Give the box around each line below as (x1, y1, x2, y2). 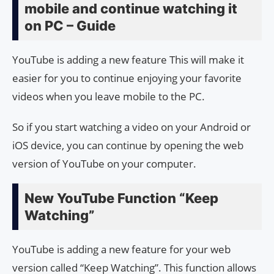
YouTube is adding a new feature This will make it (12, 53, 244, 67)
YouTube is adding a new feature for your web (12, 242, 231, 257)
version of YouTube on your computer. (12, 157, 196, 171)
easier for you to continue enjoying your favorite (12, 71, 242, 86)
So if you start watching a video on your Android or (12, 120, 251, 135)
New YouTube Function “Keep (24, 190, 218, 207)
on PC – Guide (24, 18, 116, 34)
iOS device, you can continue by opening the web (12, 138, 243, 153)
